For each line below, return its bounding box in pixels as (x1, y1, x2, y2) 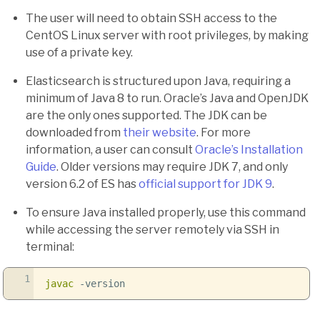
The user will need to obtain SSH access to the (26, 11, 277, 26)
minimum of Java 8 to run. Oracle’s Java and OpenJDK (26, 91, 309, 106)
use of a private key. (26, 46, 133, 60)
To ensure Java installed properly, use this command (26, 206, 306, 220)
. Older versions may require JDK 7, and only (56, 160, 288, 174)
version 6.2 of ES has (26, 177, 139, 191)
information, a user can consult (26, 143, 195, 157)
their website (123, 126, 196, 140)
